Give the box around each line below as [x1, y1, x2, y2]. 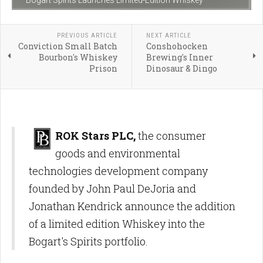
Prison [89, 63, 117, 75]
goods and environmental [55, 146, 180, 161]
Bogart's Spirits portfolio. [29, 234, 148, 249]
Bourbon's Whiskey [38, 52, 117, 63]
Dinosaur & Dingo [146, 63, 217, 75]
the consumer [136, 129, 206, 143]
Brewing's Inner [146, 52, 213, 63]
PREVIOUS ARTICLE [56, 32, 117, 40]
